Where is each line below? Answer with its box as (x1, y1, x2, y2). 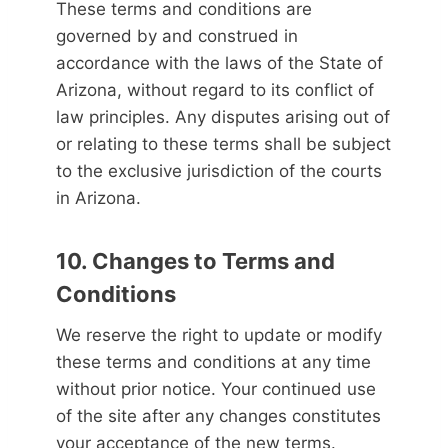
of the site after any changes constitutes (56, 406, 381, 426)
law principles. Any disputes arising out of (56, 107, 390, 127)
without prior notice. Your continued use (56, 379, 376, 399)
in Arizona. (56, 188, 141, 208)
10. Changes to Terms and (56, 248, 335, 274)
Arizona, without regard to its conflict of (56, 80, 374, 100)
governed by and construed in (56, 26, 298, 46)
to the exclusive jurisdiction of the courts (56, 161, 382, 181)
